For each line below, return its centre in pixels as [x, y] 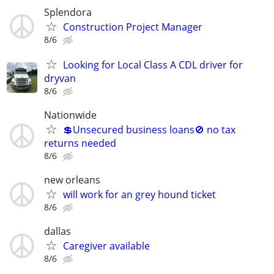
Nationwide [70, 115]
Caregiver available [106, 246]
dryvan [60, 78]
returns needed [80, 143]
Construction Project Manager [133, 27]
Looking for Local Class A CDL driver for [153, 65]
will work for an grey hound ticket [139, 195]
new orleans [72, 180]
